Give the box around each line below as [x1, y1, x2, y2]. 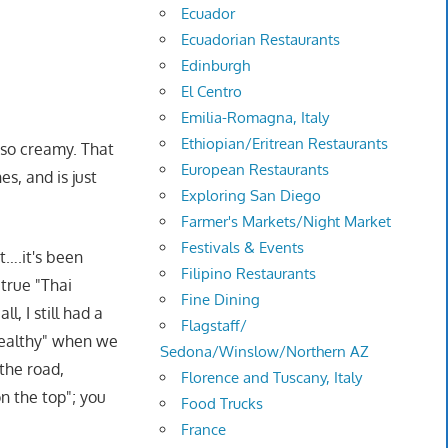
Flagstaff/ [181, 316, 248, 336]
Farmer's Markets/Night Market [181, 212, 392, 232]
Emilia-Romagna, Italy [181, 108, 330, 128]
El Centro [181, 82, 243, 102]
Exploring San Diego [181, 186, 322, 206]
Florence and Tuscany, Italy [181, 368, 363, 388]
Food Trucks [181, 394, 264, 414]
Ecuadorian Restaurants [181, 30, 341, 50]
